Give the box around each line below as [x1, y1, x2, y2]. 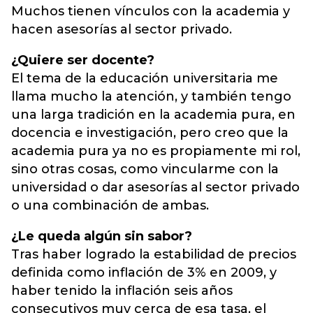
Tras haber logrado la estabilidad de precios [11, 247, 296, 262]
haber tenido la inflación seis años [11, 283, 233, 298]
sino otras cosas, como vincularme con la [11, 161, 279, 177]
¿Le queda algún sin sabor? [11, 228, 192, 244]
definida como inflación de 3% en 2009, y [11, 265, 277, 280]
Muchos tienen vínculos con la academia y [11, 3, 290, 19]
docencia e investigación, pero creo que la [11, 125, 289, 140]
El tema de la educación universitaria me [11, 71, 278, 86]
